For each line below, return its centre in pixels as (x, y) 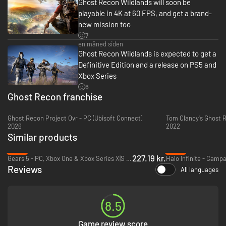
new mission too (104, 24)
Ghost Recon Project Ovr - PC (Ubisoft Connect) (75, 118)
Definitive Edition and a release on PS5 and (147, 64)
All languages (200, 169)
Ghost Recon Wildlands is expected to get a (147, 53)
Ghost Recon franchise (55, 96)
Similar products (42, 137)
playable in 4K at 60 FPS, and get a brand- (145, 13)
